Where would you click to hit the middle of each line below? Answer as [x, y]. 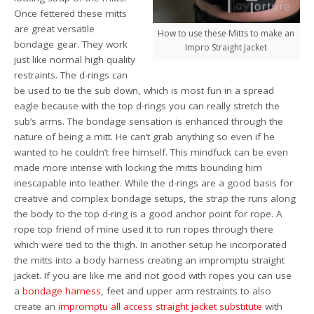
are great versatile [55, 28]
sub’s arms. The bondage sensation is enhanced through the [149, 121]
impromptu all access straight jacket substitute [161, 306]
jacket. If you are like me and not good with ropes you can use [153, 275]
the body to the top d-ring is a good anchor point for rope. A [149, 213]
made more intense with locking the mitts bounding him [138, 167]
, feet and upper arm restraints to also [186, 291]
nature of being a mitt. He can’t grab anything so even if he [145, 136]
